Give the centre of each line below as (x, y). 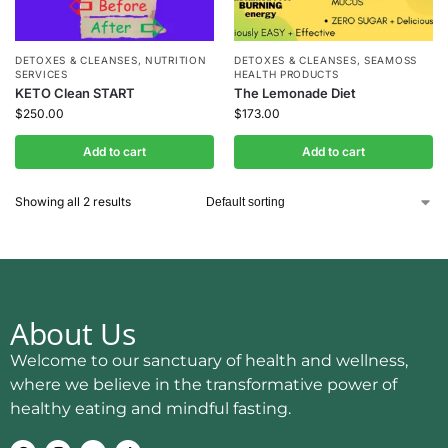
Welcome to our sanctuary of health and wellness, (209, 360)
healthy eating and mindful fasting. (150, 408)
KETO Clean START (75, 93)
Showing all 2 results (73, 201)
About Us (73, 333)
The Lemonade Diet (295, 93)
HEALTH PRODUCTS (286, 74)
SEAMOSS (390, 60)
